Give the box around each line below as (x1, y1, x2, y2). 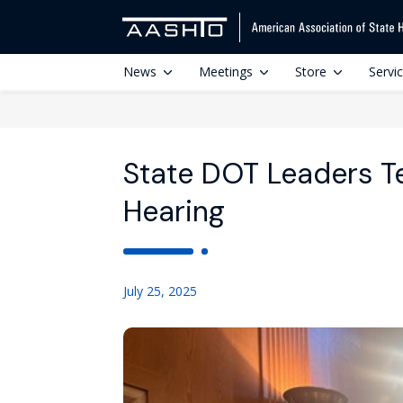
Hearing (123, 193, 225, 230)
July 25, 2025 (123, 282, 197, 300)
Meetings (199, 63, 253, 80)
